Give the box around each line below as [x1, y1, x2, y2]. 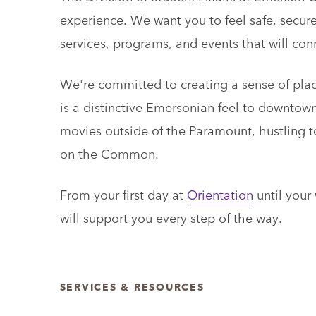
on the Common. [59, 143, 159, 162]
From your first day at [59, 184, 187, 203]
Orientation [186, 184, 253, 203]
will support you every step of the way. [59, 207, 282, 226]
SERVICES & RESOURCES [59, 279, 205, 294]
